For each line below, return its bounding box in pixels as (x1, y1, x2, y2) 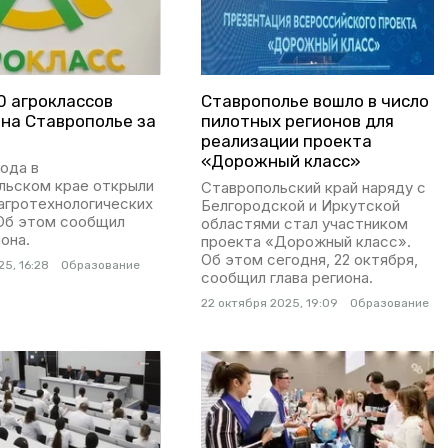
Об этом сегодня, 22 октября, (200, 249, 418, 269)
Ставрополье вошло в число (200, 90, 429, 111)
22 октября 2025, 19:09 (200, 295, 338, 310)
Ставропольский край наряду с (200, 177, 426, 197)
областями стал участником (200, 213, 408, 233)
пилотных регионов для (200, 110, 394, 131)
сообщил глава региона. (200, 267, 373, 287)
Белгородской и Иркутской (200, 195, 400, 215)
